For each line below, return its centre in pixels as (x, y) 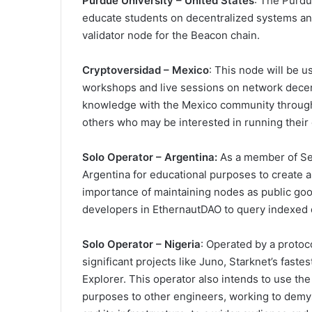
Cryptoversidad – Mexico (146, 70)
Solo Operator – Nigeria (141, 244)
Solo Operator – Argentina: (150, 157)
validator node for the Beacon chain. (171, 36)
